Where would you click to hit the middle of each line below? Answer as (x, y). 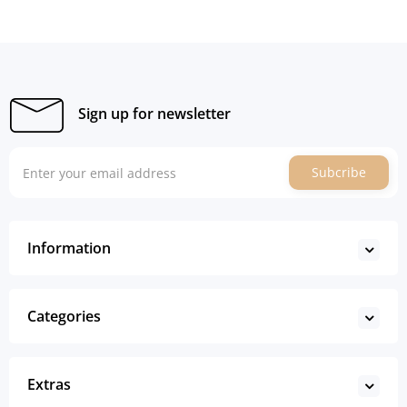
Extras (49, 384)
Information (69, 248)
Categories (64, 316)
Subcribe (339, 172)
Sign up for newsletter (154, 113)
